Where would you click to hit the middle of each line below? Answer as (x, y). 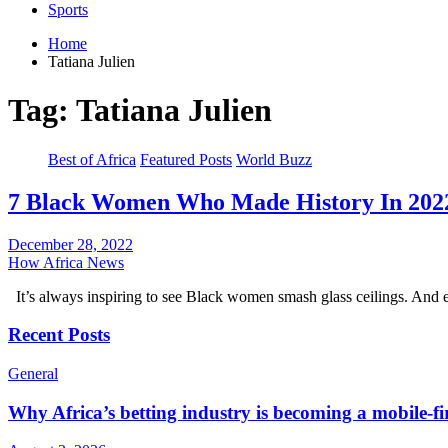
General (33, 373)
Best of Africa (92, 159)
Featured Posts (186, 159)
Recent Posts (59, 335)
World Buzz (274, 159)
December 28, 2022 (70, 244)
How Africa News (66, 262)
